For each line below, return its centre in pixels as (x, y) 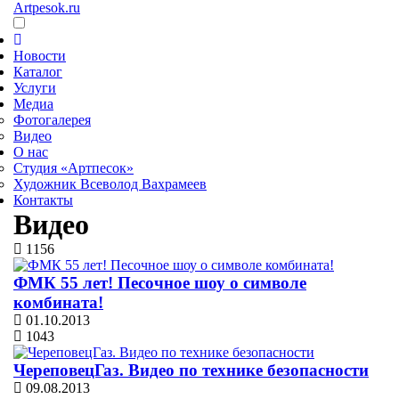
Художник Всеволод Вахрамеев (110, 184)
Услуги (35, 88)
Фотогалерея (52, 120)
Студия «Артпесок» (73, 168)
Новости (40, 56)
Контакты (43, 200)
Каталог (38, 72)
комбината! (58, 302)
